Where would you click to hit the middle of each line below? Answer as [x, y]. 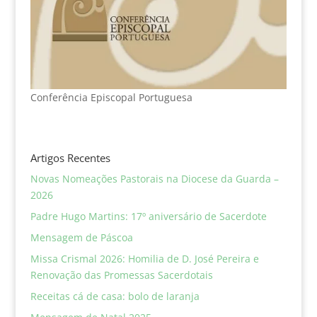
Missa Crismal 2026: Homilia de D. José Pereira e [144, 258]
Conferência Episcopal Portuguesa [111, 97]
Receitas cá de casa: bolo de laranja [115, 296]
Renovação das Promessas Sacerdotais [121, 275]
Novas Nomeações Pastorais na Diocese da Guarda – [154, 178]
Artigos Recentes [70, 157]
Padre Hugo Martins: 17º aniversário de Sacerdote [148, 216]
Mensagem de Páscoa [81, 237]
